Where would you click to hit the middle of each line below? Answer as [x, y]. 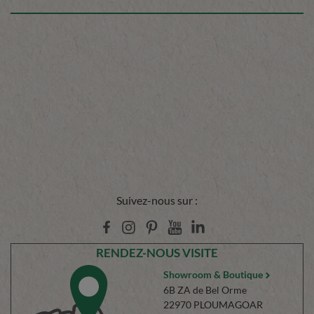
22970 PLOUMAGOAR [213, 305]
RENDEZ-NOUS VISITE [157, 253]
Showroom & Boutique [213, 275]
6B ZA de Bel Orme [205, 290]
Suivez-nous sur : [157, 200]
